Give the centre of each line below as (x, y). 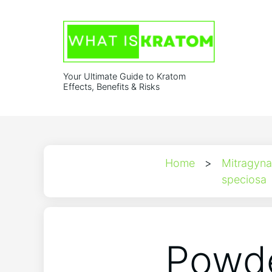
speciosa (244, 180)
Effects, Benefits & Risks (111, 87)
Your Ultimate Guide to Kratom (124, 76)
